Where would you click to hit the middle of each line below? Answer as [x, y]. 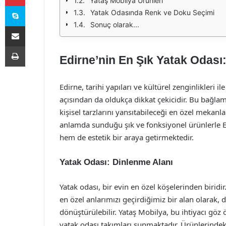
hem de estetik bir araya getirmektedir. [127, 137]
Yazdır [34, 46]
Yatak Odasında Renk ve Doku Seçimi [152, 12]
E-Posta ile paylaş [35, 26]
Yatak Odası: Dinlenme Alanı [116, 162]
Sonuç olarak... [115, 24]
